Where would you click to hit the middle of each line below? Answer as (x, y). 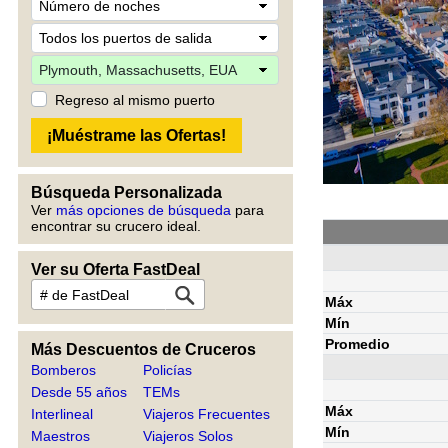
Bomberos (63, 370)
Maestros (60, 436)
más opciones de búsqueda (143, 210)
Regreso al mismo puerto (135, 100)
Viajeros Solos (188, 436)
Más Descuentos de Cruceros (143, 349)
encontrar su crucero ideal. (116, 226)
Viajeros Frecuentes (207, 414)
